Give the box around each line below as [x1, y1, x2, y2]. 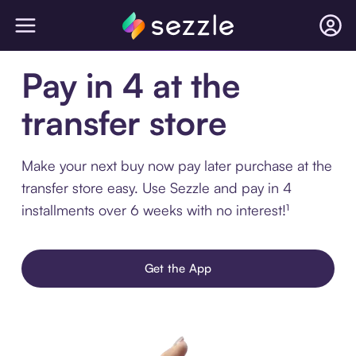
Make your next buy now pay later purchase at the [21, 157, 332, 174]
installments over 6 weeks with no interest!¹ [21, 201, 289, 219]
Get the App [144, 261, 212, 276]
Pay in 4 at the [21, 64, 240, 106]
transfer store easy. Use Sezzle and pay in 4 [21, 179, 292, 196]
